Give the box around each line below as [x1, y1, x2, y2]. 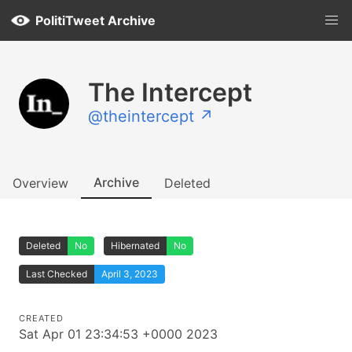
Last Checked [26, 268, 87, 280]
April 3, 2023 [101, 268, 158, 280]
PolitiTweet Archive [35, 13, 156, 28]
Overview [13, 175, 68, 191]
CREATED [19, 313, 64, 324]
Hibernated [111, 240, 159, 251]
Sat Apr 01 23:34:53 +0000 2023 [19, 326, 218, 342]
